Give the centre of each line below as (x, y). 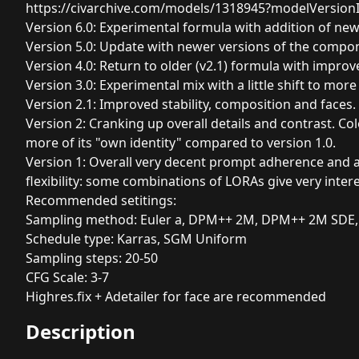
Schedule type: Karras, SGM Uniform (136, 238)
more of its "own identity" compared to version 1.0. (181, 142)
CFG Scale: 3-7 (67, 277)
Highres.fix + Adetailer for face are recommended (176, 296)
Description (81, 331)
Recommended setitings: (101, 200)
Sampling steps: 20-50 (92, 258)
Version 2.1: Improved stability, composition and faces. (191, 104)
